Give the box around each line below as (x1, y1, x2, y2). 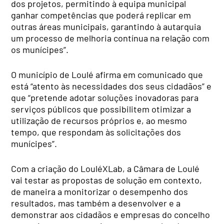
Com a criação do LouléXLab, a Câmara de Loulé (11, 162, 200, 174)
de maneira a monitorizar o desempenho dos (11, 185, 188, 197)
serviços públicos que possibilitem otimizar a (11, 103, 191, 114)
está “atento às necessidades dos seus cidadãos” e (11, 80, 212, 91)
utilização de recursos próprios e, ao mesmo (11, 114, 187, 126)
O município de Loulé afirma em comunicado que (11, 68, 203, 80)
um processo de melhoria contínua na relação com (11, 32, 210, 43)
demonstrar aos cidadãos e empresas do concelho (11, 208, 210, 220)
